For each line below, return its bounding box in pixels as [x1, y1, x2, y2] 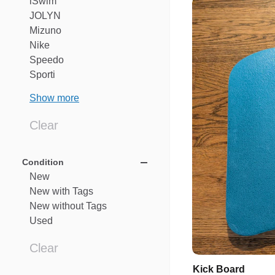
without [52, 201, 83, 211]
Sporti [29, 69, 55, 80]
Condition [22, 157, 64, 167]
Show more [29, 93, 79, 103]
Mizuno [29, 25, 61, 36]
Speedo [29, 55, 64, 65]
